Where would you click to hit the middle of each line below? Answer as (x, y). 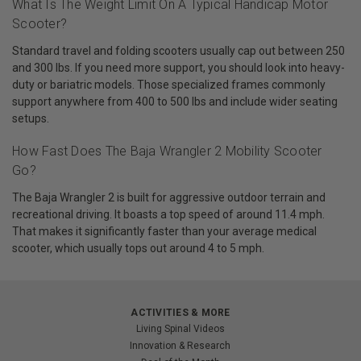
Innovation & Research (180, 345)
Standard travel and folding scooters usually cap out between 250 (178, 51)
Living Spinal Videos (180, 328)
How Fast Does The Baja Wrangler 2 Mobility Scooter (167, 151)
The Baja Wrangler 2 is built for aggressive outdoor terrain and (169, 197)
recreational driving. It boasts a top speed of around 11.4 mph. (168, 214)
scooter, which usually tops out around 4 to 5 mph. (138, 248)
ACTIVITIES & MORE (180, 312)
